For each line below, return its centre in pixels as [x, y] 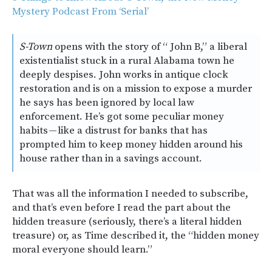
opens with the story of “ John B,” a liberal [150, 47]
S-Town [36, 47]
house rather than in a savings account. [111, 159]
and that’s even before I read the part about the [121, 208]
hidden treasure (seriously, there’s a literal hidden [127, 222]
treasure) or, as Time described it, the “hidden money [136, 236]
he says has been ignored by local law [107, 103]
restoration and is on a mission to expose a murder [136, 89]
